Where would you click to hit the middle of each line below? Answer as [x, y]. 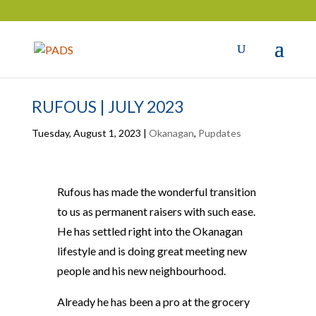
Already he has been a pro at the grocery [153, 302]
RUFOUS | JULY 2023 [107, 107]
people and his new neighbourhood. [141, 271]
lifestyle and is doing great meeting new [152, 251]
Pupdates [219, 133]
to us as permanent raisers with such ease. [156, 211]
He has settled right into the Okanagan [150, 231]
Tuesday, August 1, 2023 [86, 133]
